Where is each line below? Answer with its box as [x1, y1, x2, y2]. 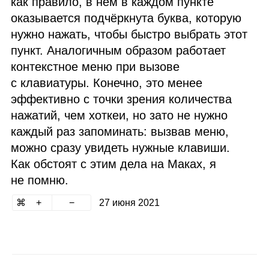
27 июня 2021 [98, 198, 160, 208]
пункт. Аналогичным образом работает [11, 44, 226, 58]
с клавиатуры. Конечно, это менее [11, 76, 203, 90]
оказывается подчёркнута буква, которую [11, 11, 242, 25]
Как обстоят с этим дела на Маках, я [11, 157, 217, 171]
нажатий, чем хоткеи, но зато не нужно [11, 109, 228, 122]
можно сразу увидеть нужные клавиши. [11, 141, 231, 155]
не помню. [11, 174, 69, 187]
